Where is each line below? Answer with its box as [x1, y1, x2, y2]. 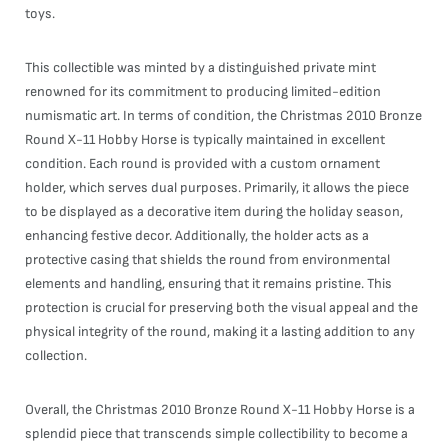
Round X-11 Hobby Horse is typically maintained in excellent [25, 131, 385, 148]
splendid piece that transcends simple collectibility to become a [25, 425, 408, 442]
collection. [25, 347, 87, 364]
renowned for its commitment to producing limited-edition [25, 83, 381, 100]
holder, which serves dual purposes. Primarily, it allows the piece [25, 179, 409, 196]
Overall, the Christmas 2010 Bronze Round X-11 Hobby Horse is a [25, 401, 415, 418]
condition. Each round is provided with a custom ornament [25, 155, 380, 172]
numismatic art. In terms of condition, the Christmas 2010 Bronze [25, 107, 422, 124]
